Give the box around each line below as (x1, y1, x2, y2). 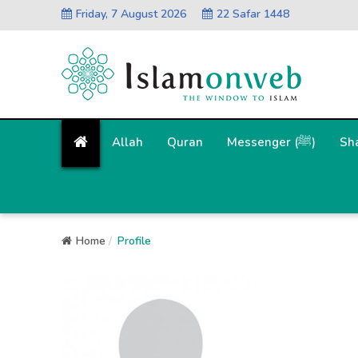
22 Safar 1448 (217, 6, 289, 22)
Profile (117, 233, 151, 249)
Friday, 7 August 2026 (76, 6, 186, 22)
